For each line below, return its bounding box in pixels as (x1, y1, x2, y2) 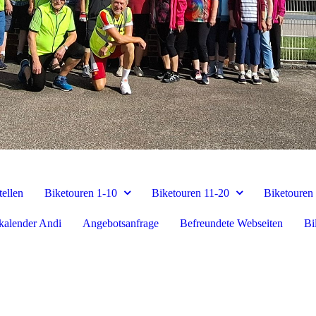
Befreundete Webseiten (179, 217, 283, 229)
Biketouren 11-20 (151, 186, 229, 199)
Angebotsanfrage (82, 217, 159, 229)
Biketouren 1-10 (44, 186, 117, 199)
